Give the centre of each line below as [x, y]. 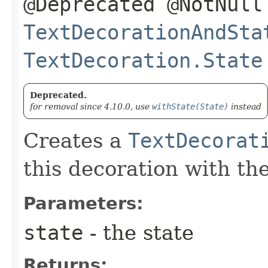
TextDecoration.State [143, 60]
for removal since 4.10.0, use [91, 106]
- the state [138, 232]
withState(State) [190, 106]
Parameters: [83, 203]
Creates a [76, 140]
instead [245, 106]
